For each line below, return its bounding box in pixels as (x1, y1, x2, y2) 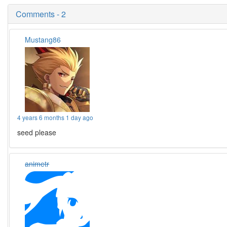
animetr (25, 159, 50, 169)
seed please (17, 127, 57, 137)
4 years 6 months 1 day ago (17, 113, 94, 122)
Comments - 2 (16, 8, 66, 20)
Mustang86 (25, 34, 61, 45)
